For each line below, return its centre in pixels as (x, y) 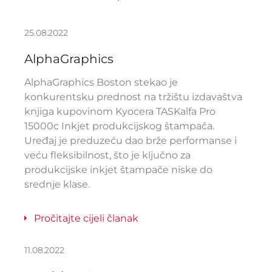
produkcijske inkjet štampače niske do (118, 170)
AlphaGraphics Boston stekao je (101, 82)
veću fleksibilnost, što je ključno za (107, 155)
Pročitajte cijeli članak (86, 218)
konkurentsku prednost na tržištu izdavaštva (133, 97)
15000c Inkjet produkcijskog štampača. (119, 126)
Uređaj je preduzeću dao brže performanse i (131, 141)
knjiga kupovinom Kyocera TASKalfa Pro (120, 111)
